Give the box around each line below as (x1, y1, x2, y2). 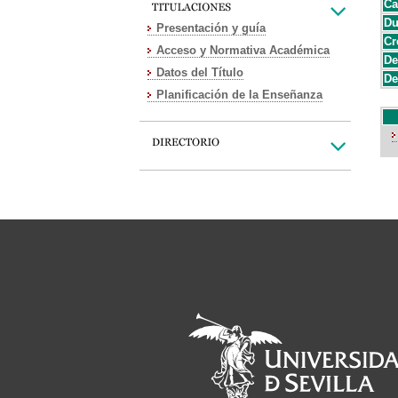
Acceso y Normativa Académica (156, 44, 330, 57)
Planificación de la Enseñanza (156, 88, 322, 101)
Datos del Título (156, 66, 243, 79)
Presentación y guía (156, 21, 266, 35)
